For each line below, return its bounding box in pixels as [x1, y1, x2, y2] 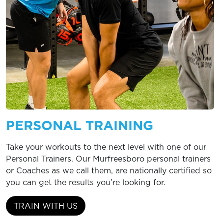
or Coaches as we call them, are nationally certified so [6, 165, 212, 176]
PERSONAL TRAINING [6, 115, 153, 135]
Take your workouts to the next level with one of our [6, 141, 206, 152]
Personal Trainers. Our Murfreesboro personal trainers [6, 153, 211, 164]
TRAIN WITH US [14, 200, 78, 211]
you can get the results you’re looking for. [6, 176, 165, 188]
